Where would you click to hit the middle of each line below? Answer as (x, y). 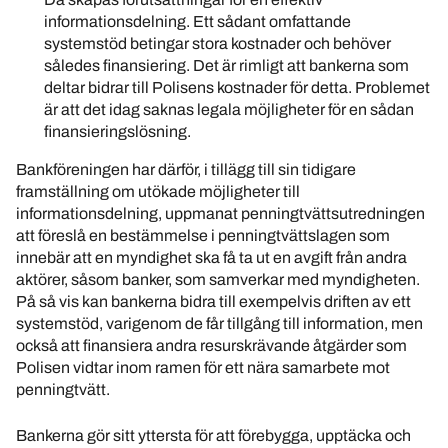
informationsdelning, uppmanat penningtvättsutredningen (220, 213)
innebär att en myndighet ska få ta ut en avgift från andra (211, 257)
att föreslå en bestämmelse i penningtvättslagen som (203, 235)
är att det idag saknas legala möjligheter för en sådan (229, 109)
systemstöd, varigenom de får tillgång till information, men (219, 323)
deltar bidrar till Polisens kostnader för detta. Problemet (237, 87)
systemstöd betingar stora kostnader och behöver (217, 43)
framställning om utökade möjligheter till (158, 191)
